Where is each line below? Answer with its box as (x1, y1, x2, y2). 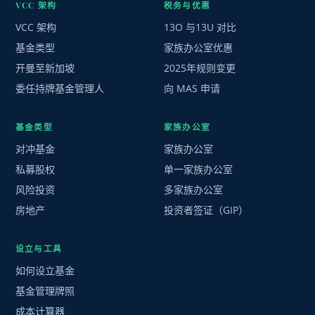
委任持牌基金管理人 (15, 82, 104, 95)
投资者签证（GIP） (164, 203, 248, 217)
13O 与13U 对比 (164, 20, 236, 34)
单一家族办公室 (164, 162, 233, 176)
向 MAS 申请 (164, 82, 220, 95)
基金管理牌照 (15, 284, 75, 297)
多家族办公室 (164, 183, 223, 196)
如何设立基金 (15, 264, 75, 277)
